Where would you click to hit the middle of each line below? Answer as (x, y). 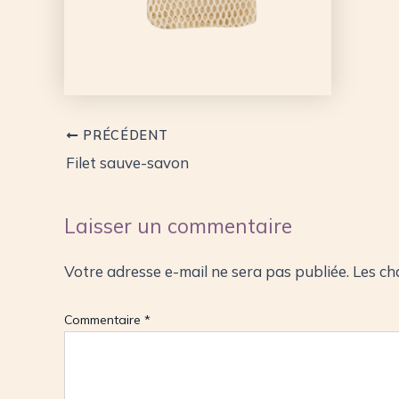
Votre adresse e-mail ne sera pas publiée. (207, 271)
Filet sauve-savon (127, 162)
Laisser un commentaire (178, 225)
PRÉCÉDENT (123, 135)
